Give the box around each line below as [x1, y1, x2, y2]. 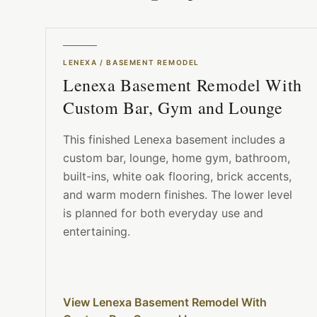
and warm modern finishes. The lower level [63, 188, 292, 202]
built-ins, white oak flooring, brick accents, [63, 169, 292, 184]
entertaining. [63, 224, 130, 239]
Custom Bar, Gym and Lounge [63, 96, 283, 120]
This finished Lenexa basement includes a [63, 132, 285, 147]
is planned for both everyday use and [63, 206, 263, 221]
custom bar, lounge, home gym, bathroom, [63, 151, 290, 166]
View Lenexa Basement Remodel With [63, 295, 267, 310]
